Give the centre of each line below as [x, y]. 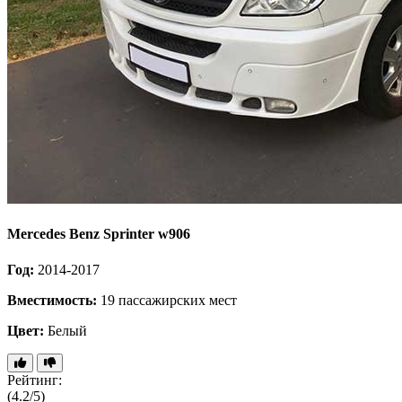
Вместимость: [52, 300]
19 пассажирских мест [167, 300]
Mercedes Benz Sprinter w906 [99, 234]
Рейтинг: [35, 380]
